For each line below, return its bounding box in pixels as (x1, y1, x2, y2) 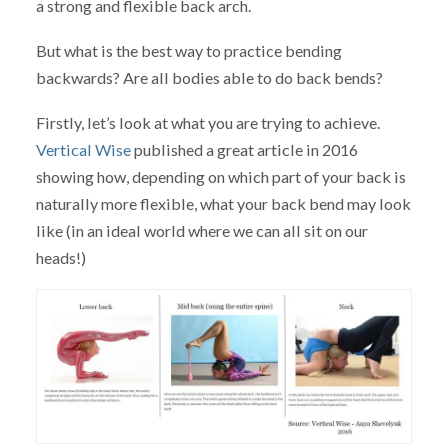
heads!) (35, 247, 86, 267)
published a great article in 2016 (130, 139, 358, 159)
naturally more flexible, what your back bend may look (35, 193, 411, 213)
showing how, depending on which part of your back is (35, 166, 406, 186)
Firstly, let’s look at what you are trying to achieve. (35, 112, 380, 132)
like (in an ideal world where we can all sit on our (35, 220, 368, 240)
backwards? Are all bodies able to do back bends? (35, 68, 383, 88)
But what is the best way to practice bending (35, 41, 342, 61)
